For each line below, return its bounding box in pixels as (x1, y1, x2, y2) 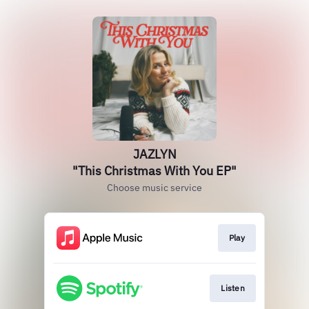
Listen (221, 283, 245, 294)
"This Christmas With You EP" (72, 163, 237, 179)
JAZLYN (132, 146, 177, 162)
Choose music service (107, 181, 202, 194)
